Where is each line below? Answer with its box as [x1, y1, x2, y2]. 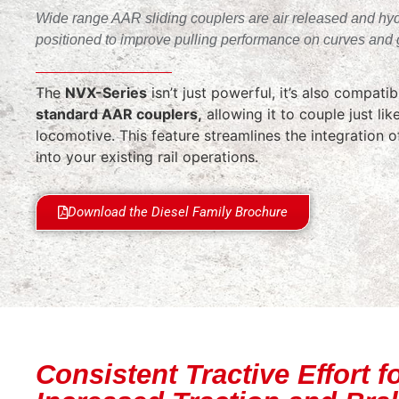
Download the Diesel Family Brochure [68, 203, 288, 220]
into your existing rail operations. [36, 148, 258, 167]
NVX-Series [65, 84, 147, 102]
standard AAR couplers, [36, 105, 202, 124]
